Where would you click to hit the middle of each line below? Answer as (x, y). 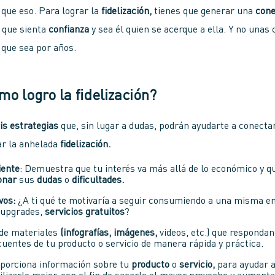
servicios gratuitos (85, 213)
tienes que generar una (204, 12)
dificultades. (98, 181)
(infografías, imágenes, (109, 234)
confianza (69, 30)
